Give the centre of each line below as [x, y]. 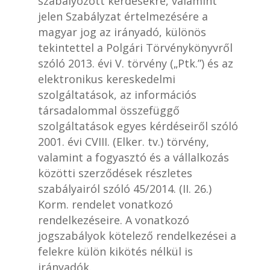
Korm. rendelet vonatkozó [105, 204]
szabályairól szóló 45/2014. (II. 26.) [124, 189]
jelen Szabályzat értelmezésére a [123, 16]
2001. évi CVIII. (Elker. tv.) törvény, [123, 142]
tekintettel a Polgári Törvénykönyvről [135, 48]
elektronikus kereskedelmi [106, 79]
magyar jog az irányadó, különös [122, 32]
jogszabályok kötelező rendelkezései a [137, 236]
